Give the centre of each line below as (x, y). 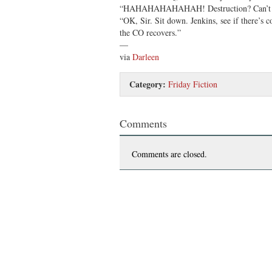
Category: (148, 84)
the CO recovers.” (150, 32)
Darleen (146, 56)
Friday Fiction (193, 84)
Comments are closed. (169, 154)
